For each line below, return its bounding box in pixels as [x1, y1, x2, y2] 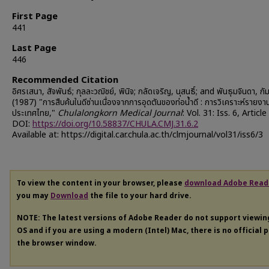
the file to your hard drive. [88, 190, 192, 201]
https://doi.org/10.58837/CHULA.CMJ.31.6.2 [32, 117, 198, 130]
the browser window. [17, 237, 97, 249]
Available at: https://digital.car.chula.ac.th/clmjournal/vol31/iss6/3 [12, 128, 263, 141]
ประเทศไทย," [12, 106, 58, 119]
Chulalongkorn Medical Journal [58, 106, 183, 119]
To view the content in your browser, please [17, 177, 184, 189]
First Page [12, 9, 58, 23]
